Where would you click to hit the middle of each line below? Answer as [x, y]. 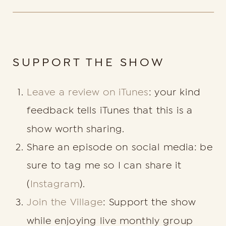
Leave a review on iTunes [88, 92]
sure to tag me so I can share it [104, 165]
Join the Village [65, 202]
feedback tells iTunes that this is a [110, 110]
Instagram [55, 184]
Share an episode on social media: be [120, 147]
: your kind [175, 92]
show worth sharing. [76, 129]
